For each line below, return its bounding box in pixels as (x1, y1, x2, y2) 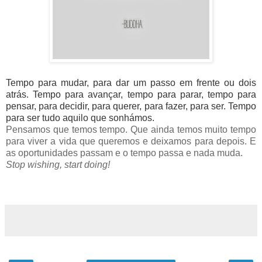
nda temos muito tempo (158, 124, 256, 135)
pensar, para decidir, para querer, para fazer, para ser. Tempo (6, 101, 256, 111)
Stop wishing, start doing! (6, 159, 110, 170)
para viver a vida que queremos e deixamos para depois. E (6, 136, 256, 146)
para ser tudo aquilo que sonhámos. (6, 112, 154, 123)
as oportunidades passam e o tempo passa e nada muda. (6, 147, 243, 158)
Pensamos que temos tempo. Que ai (6, 124, 158, 135)
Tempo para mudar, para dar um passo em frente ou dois (6, 77, 256, 88)
